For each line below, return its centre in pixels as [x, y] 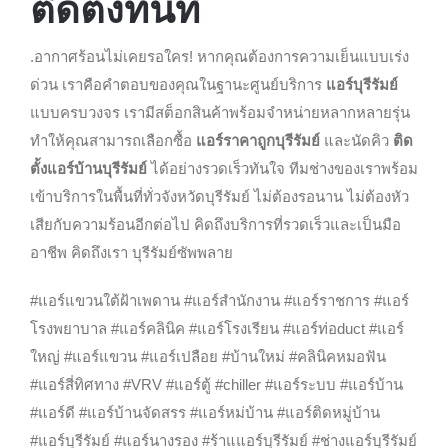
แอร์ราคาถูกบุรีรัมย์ [257, 141]
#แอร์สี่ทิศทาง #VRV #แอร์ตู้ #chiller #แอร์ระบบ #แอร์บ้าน [216, 385]
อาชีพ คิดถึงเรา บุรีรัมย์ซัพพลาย [131, 253]
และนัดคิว [356, 141]
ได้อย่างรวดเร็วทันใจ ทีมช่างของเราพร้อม [282, 169]
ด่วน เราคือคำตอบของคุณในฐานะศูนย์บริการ [177, 85]
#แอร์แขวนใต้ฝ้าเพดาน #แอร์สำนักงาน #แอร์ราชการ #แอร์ [219, 301]
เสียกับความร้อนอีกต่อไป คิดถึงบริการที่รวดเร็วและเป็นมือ [215, 225]
